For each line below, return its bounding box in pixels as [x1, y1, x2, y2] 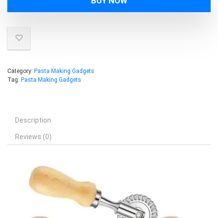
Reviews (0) [15, 133, 52, 141]
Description [15, 116, 51, 124]
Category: [7, 68, 34, 74]
